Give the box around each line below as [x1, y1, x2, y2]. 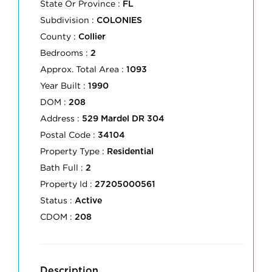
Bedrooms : [40, 48, 90, 57]
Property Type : [40, 146, 107, 155]
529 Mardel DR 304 [82, 115, 165, 123]
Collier [78, 33, 106, 41]
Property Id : [40, 179, 95, 188]
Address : [40, 114, 82, 123]
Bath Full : [40, 163, 86, 172]
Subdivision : [40, 15, 97, 24]
